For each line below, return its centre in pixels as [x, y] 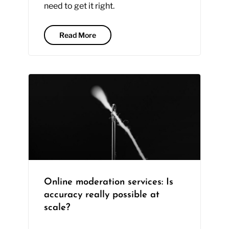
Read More [77, 35]
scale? [57, 208]
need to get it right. [79, 6]
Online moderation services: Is [108, 182]
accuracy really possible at [101, 195]
